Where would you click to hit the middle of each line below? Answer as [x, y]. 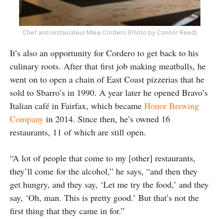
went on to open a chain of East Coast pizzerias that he [107, 79]
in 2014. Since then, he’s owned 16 [107, 119]
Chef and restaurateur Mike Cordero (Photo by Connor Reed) [109, 32]
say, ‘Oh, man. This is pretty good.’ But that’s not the [104, 197]
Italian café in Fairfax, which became [77, 105]
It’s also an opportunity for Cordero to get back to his [104, 53]
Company [27, 119]
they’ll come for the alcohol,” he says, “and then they [104, 171]
